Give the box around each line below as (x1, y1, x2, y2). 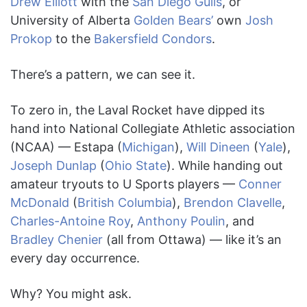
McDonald (10, 195, 69, 210)
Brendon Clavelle (184, 195, 282, 210)
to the (52, 32, 94, 47)
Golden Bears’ (134, 13, 213, 28)
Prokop (10, 32, 52, 47)
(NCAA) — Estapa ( (10, 140, 122, 155)
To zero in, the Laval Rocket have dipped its (10, 103, 265, 118)
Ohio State (105, 158, 167, 173)
